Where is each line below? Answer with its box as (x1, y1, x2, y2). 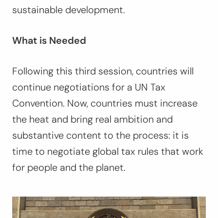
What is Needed (12, 34, 89, 47)
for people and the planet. (12, 161, 126, 174)
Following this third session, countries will (12, 65, 194, 78)
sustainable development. (12, 3, 127, 17)
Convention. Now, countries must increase (12, 97, 198, 110)
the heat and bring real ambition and (12, 113, 173, 126)
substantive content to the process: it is (12, 129, 189, 142)
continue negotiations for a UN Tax (12, 81, 165, 94)
